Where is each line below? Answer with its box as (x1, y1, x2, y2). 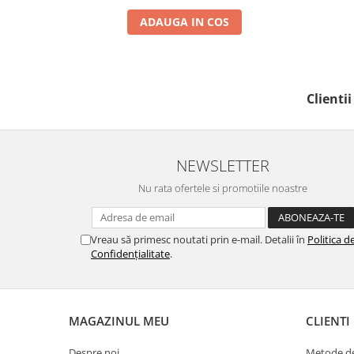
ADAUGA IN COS (140, 14, 229, 30)
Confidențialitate (91, 247, 170, 262)
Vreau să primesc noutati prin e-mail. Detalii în (91, 232, 307, 247)
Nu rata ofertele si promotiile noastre (138, 181, 307, 196)
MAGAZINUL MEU (69, 313, 169, 330)
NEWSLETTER (176, 154, 269, 177)
